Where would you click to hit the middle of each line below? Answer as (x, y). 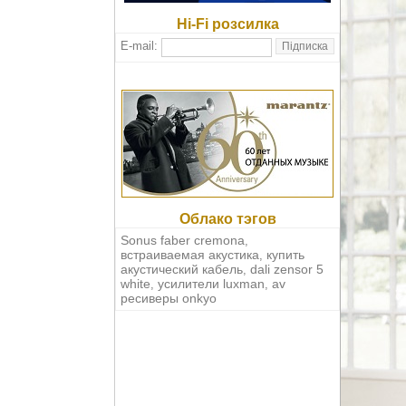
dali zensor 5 (287, 270)
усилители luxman (211, 284)
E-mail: (141, 46)
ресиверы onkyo (169, 299)
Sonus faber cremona (183, 241)
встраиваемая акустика (190, 255)
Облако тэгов (227, 219)
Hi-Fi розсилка (227, 24)
